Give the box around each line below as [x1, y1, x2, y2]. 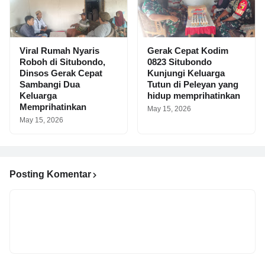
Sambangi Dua [20, 79, 80, 89]
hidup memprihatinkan [147, 91, 240, 101]
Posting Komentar [9, 169, 91, 179]
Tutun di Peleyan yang [147, 79, 238, 89]
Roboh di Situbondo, [20, 57, 105, 67]
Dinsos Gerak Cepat [20, 68, 102, 78]
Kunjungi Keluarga [147, 68, 225, 78]
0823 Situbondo [147, 57, 212, 67]
